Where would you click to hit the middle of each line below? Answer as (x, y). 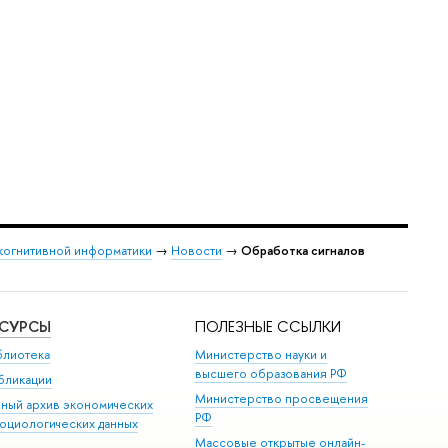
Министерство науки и (261, 354)
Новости (196, 250)
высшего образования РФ (271, 373)
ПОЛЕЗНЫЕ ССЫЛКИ (268, 327)
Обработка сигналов (303, 250)
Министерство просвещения (282, 398)
